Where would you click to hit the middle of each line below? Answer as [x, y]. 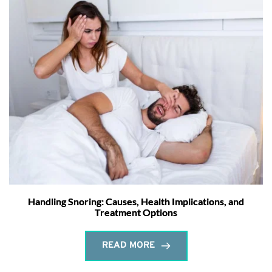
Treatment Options [136, 212]
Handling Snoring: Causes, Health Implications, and [136, 202]
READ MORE [128, 246]
